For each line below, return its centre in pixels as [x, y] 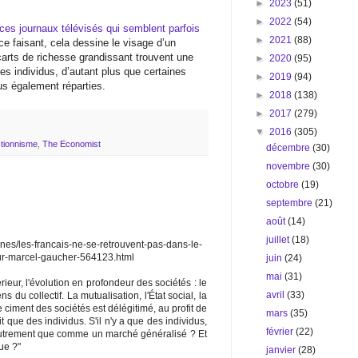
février [281, 332]
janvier [282, 350]
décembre [290, 148]
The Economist [72, 144]
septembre [291, 203]
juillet [279, 240]
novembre [290, 166]
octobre [284, 185]
